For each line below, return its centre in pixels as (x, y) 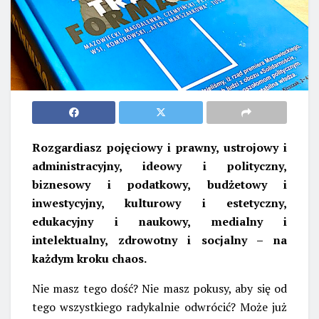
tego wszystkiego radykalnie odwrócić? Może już (159, 307)
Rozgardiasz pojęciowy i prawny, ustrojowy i (159, 147)
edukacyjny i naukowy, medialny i (159, 221)
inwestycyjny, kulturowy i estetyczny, (159, 203)
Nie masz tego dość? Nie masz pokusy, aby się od (159, 288)
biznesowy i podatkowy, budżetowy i (159, 184)
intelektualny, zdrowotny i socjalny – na (159, 240)
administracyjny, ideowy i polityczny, (159, 166)
